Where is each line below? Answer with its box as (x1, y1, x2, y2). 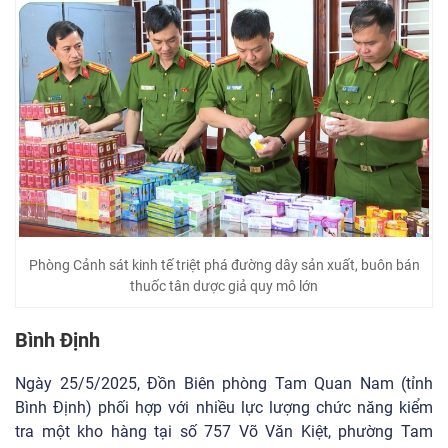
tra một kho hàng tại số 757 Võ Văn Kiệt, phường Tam (15, 421, 433, 441)
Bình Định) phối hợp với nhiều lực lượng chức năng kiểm (15, 397, 433, 417)
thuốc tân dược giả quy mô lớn (130, 277, 318, 294)
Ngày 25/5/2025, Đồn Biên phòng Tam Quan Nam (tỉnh (15, 373, 433, 393)
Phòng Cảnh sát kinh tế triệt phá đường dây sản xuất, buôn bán (28, 256, 420, 273)
